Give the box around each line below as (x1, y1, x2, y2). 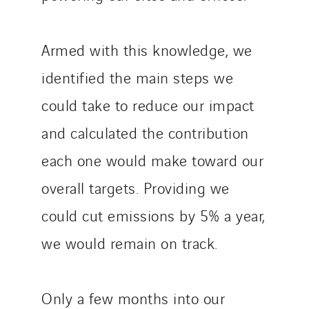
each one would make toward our (41, 149, 263, 170)
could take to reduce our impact (41, 94, 255, 115)
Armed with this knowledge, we (41, 39, 252, 60)
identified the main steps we (41, 66, 233, 88)
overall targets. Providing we (41, 177, 230, 198)
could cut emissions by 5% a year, (41, 204, 266, 226)
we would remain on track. (41, 232, 218, 253)
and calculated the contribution (41, 121, 249, 143)
